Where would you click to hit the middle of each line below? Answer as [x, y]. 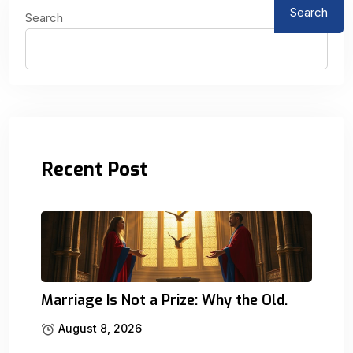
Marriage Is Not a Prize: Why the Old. [164, 300]
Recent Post [94, 169]
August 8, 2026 [98, 328]
